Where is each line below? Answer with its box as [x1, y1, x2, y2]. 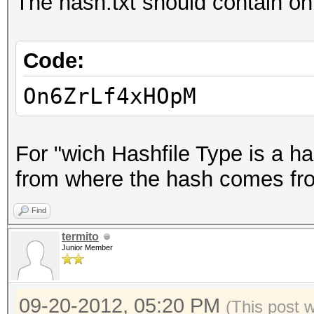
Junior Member [62, 243, 113, 252]
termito [62, 231, 99, 243]
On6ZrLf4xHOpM [23, 83, 196, 109]
